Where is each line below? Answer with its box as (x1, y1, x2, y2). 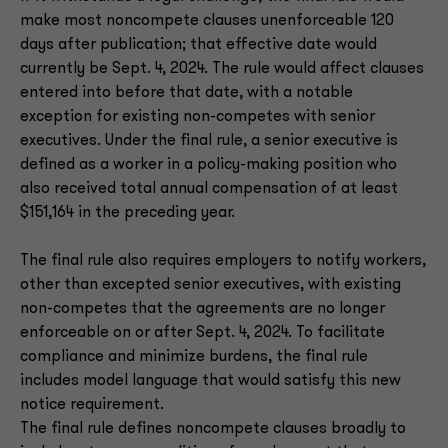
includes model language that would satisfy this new (20, 373, 401, 389)
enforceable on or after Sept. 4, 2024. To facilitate (20, 325, 385, 341)
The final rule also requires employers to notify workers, (20, 253, 426, 269)
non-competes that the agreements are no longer (20, 301, 385, 317)
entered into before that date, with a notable (20, 85, 353, 101)
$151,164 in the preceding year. (20, 205, 235, 221)
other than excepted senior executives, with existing (20, 277, 401, 293)
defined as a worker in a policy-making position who (20, 157, 397, 173)
